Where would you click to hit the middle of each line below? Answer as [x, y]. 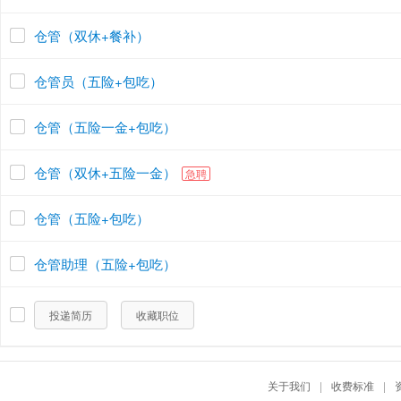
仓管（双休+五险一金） [105, 172]
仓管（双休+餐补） [92, 35]
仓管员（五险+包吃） [98, 81]
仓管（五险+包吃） [92, 218]
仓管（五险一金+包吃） [105, 127]
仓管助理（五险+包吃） [105, 264]
